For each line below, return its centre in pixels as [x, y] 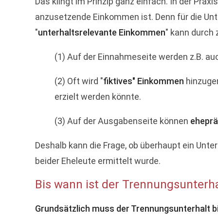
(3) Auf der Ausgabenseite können [122, 121]
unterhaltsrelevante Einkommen [102, 32]
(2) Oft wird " [79, 81]
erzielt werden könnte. [98, 97]
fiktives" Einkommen [144, 81]
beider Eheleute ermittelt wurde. [98, 161]
